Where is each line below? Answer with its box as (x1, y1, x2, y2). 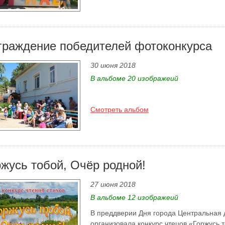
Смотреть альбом (90, 105, 149, 114)
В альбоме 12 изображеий (90, 193, 178, 201)
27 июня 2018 (90, 180, 136, 188)
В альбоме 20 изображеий (90, 74, 178, 82)
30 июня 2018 (90, 61, 136, 69)
